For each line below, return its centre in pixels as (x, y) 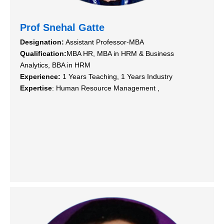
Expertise (36, 88)
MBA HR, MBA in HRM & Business (120, 53)
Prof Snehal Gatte (62, 27)
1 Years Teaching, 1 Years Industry (116, 76)
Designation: (42, 42)
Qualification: (43, 53)
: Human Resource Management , (106, 88)
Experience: (40, 76)
